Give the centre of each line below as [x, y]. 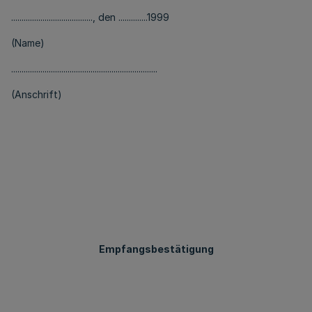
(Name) [28, 43]
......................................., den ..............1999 [90, 17]
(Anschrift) [37, 94]
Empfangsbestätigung [156, 249]
